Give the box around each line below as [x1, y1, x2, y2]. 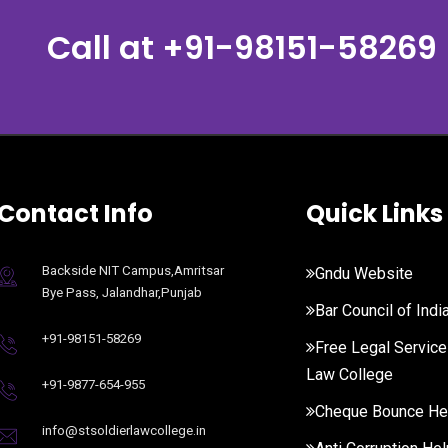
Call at [46, 25, 162, 71]
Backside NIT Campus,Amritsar [42, 263, 224, 279]
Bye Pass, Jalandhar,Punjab [42, 285, 202, 301]
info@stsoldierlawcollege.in [42, 423, 206, 439]
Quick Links [306, 197, 443, 231]
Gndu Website [315, 264, 413, 284]
